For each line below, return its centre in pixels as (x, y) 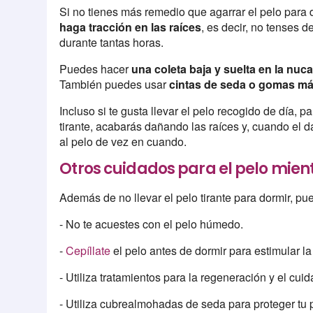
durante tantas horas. (112, 42)
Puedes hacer (96, 68)
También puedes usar (115, 84)
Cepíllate (88, 251)
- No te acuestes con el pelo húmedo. (152, 224)
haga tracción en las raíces (131, 27)
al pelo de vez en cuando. (123, 141)
